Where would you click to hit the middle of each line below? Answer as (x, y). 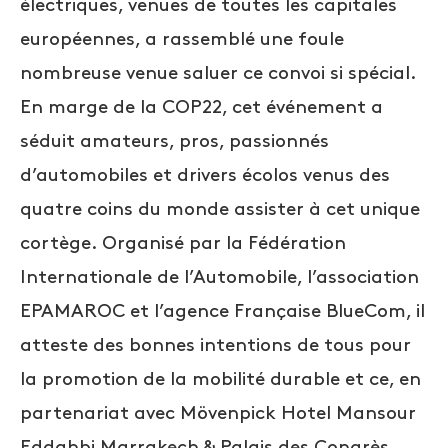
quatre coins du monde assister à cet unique (220, 209)
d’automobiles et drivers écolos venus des (205, 175)
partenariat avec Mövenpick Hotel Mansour (218, 413)
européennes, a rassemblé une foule (182, 39)
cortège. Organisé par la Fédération (183, 243)
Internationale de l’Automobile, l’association (219, 277)
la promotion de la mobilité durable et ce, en (220, 379)
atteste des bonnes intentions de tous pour (215, 345)
